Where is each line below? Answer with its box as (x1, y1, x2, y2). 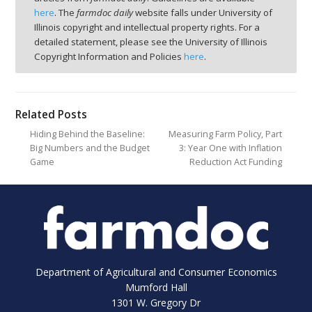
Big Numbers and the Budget (29, 142, 150, 155)
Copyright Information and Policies (34, 50, 184, 63)
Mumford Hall (125, 280, 187, 294)
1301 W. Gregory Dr (111, 295, 201, 309)
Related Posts (15, 107, 88, 123)
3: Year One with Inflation (179, 142, 283, 155)
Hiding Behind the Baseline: (29, 128, 145, 141)
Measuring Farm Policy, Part (169, 128, 283, 141)
